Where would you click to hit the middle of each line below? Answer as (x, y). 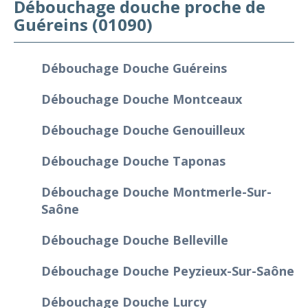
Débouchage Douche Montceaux (142, 99)
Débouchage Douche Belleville (135, 240)
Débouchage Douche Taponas (133, 161)
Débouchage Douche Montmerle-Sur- (156, 191)
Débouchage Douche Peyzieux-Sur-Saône (168, 271)
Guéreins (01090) (83, 24)
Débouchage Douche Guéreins (134, 68)
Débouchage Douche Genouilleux (143, 130)
